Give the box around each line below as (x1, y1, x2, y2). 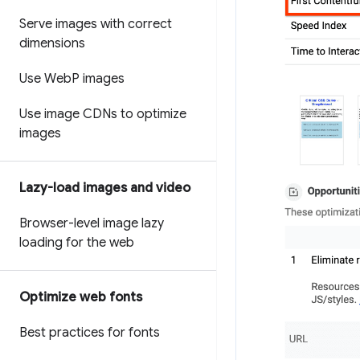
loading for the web (19, 235, 134, 251)
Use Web (19, 71, 72, 87)
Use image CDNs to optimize (19, 106, 186, 122)
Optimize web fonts (19, 289, 142, 305)
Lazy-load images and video (19, 180, 190, 196)
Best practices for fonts (19, 325, 160, 341)
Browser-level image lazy (19, 215, 164, 231)
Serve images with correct (19, 16, 172, 32)
